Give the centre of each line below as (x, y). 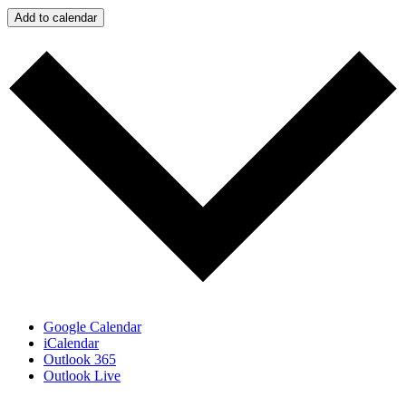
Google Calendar (92, 327)
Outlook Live (82, 376)
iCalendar (71, 343)
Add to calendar (56, 18)
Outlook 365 (80, 360)
